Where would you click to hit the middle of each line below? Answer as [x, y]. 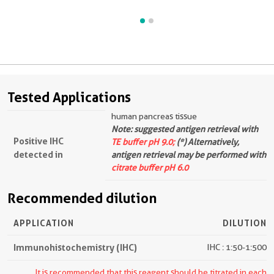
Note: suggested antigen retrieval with [185, 129]
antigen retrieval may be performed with [189, 155]
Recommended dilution [82, 198]
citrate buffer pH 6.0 [150, 168]
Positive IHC [39, 141]
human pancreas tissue [154, 117]
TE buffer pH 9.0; [143, 142]
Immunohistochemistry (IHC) [75, 248]
